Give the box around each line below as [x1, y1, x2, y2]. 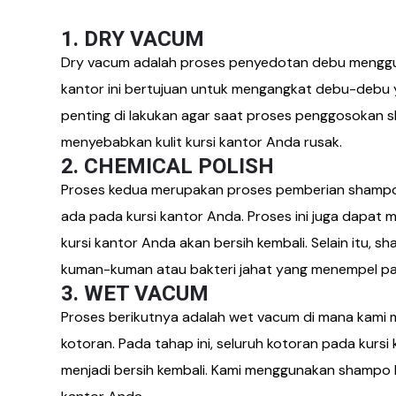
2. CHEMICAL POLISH [61, 153, 274, 179]
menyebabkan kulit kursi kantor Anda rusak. [61, 132, 342, 151]
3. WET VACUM [61, 280, 209, 306]
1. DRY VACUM [61, 26, 204, 51]
